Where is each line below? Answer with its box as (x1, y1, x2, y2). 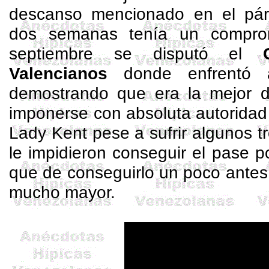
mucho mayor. (9, 183, 116, 202)
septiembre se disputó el (9, 44, 264, 63)
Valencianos (9, 64, 108, 83)
